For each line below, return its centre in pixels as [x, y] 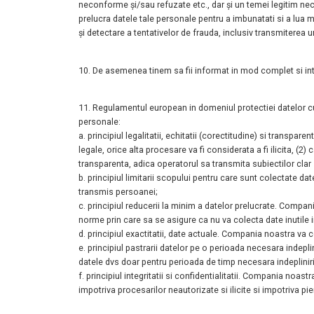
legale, [93, 150]
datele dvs [100, 262]
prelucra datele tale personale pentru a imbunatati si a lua [193, 19]
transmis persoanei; [118, 192]
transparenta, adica [118, 164]
